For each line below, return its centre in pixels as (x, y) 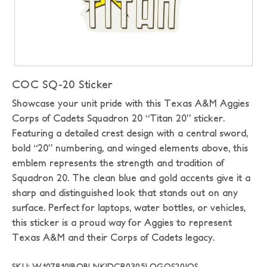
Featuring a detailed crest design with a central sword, (130, 133)
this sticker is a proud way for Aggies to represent (122, 222)
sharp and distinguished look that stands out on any (125, 193)
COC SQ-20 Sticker (63, 84)
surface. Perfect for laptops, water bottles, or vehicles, (129, 207)
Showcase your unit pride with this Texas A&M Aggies (131, 103)
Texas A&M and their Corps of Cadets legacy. (113, 237)
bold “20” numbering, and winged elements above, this (130, 148)
